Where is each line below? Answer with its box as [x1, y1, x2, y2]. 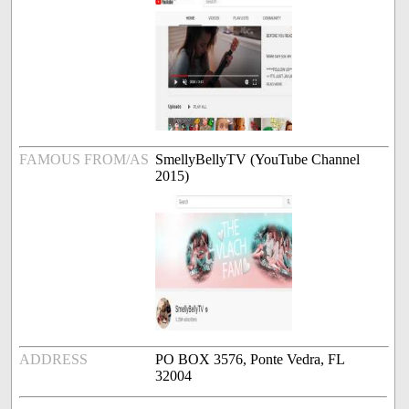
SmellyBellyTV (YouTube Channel [155, 152, 361, 168]
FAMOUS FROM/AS [19, 152, 150, 168]
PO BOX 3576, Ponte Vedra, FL [155, 351, 345, 368]
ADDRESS [19, 351, 89, 368]
